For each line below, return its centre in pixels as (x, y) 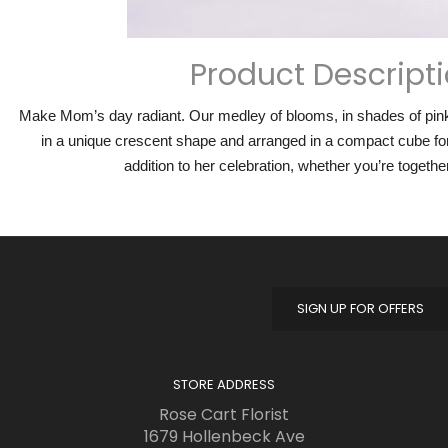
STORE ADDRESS (224, 385)
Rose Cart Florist (224, 415)
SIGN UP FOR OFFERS (360, 309)
